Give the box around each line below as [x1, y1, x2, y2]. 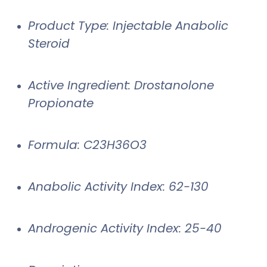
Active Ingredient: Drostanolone [28, 76, 214, 94]
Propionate [28, 94, 94, 111]
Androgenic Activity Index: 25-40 [28, 219, 222, 237]
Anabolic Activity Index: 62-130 [28, 178, 209, 195]
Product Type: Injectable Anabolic [28, 17, 228, 34]
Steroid [28, 35, 70, 52]
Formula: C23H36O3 [28, 136, 147, 153]
